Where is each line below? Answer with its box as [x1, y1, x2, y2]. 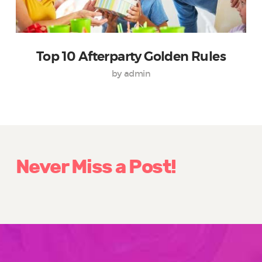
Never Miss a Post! [15, 155, 176, 178]
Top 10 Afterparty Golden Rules [36, 50, 226, 63]
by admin [111, 68, 151, 79]
